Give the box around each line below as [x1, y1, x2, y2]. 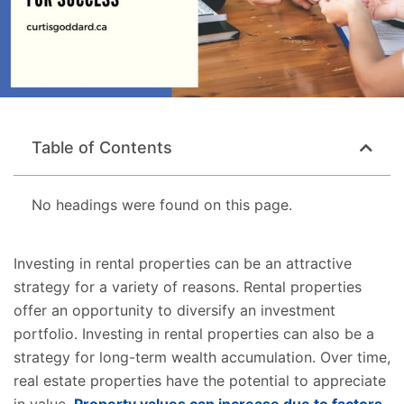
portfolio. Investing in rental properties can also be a [14, 325, 374, 344]
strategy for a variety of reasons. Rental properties [14, 278, 362, 297]
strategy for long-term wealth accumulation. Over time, [14, 348, 390, 367]
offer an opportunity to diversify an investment [14, 301, 335, 320]
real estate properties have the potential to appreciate [14, 372, 386, 390]
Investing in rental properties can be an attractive [14, 254, 352, 273]
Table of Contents [32, 138, 172, 158]
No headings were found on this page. [32, 196, 292, 215]
